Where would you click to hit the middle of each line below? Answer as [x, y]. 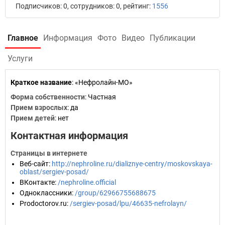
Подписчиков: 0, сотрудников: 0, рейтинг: [84, 6]
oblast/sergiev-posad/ [54, 172]
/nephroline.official [87, 182]
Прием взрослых [39, 107]
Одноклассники [46, 193]
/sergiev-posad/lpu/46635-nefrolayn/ [128, 203]
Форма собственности [48, 97]
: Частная [100, 97]
